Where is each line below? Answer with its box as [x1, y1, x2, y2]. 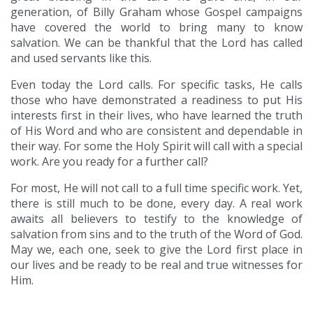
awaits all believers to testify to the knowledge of [10, 211, 303, 227]
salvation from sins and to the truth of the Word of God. [10, 226, 303, 242]
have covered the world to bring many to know [10, 20, 303, 36]
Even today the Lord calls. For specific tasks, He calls [10, 77, 303, 93]
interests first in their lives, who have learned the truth [10, 108, 303, 124]
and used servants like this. [10, 50, 152, 66]
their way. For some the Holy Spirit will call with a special [10, 138, 303, 154]
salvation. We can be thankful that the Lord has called [10, 35, 303, 51]
